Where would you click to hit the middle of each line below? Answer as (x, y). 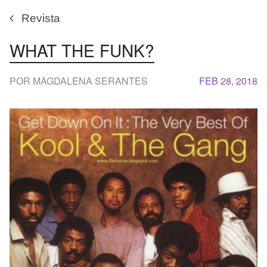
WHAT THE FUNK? (82, 50)
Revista (41, 18)
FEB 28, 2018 (228, 81)
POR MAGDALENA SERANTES (79, 81)
